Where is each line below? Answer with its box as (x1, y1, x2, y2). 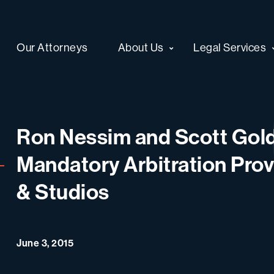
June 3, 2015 (17, 236, 73, 249)
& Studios (17, 178, 109, 205)
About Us (117, 40, 164, 54)
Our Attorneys (17, 40, 88, 54)
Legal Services (193, 40, 267, 54)
